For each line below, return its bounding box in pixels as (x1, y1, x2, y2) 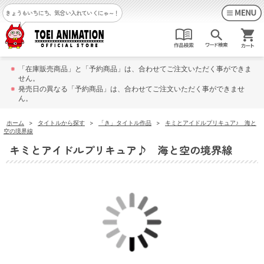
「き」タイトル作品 (98, 118, 151, 126)
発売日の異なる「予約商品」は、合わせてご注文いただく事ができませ (18, 84, 245, 93)
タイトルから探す (38, 118, 85, 126)
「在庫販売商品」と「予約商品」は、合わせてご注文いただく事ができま (18, 64, 252, 73)
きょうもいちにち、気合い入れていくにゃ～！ (5, 8, 120, 17)
